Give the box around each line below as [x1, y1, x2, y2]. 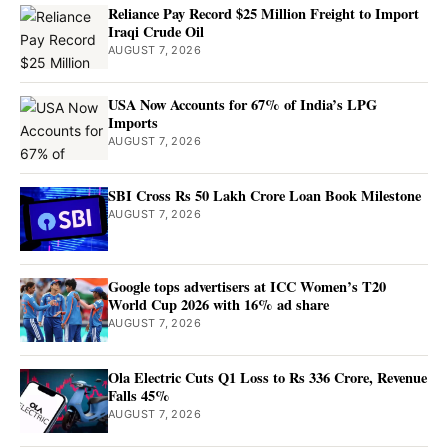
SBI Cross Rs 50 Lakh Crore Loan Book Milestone [108, 185, 421, 207]
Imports [108, 112, 158, 134]
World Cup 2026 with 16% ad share [108, 294, 329, 316]
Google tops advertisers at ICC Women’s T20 [108, 276, 386, 298]
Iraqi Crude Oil [108, 21, 204, 43]
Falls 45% [108, 385, 170, 407]
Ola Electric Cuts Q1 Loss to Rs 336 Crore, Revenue [108, 367, 427, 389]
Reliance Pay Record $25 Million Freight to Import [108, 3, 419, 25]
